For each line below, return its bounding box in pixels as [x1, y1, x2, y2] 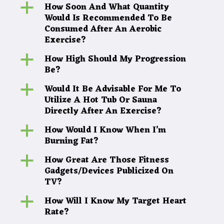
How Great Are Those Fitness [44, 153, 169, 168]
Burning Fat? [44, 134, 99, 149]
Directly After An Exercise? [44, 104, 162, 119]
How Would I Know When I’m [44, 123, 166, 138]
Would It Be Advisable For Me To [44, 82, 181, 97]
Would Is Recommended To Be [44, 11, 172, 26]
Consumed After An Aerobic [44, 22, 161, 37]
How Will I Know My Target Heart [44, 194, 186, 209]
